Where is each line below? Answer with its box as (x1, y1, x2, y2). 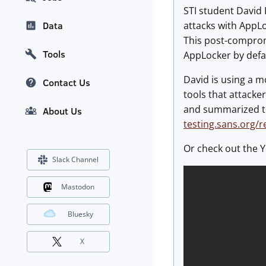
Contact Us (43, 76, 90, 90)
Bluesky (68, 209, 93, 220)
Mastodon (61, 182, 94, 192)
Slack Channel (52, 154, 99, 165)
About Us (43, 104, 82, 118)
